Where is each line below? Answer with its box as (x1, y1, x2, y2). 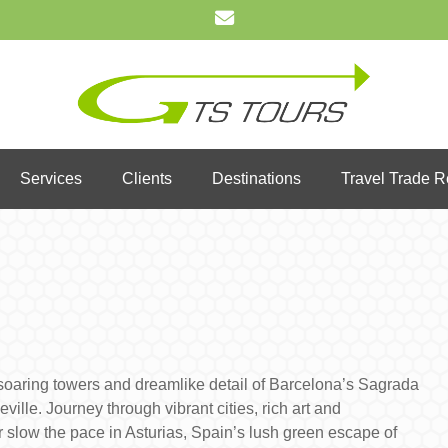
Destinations (211, 169, 301, 187)
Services (19, 169, 82, 187)
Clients (121, 169, 172, 187)
